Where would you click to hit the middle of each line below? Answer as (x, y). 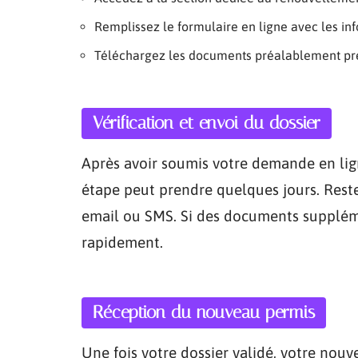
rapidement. (122, 242)
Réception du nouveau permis (204, 312)
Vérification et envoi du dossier (207, 123)
